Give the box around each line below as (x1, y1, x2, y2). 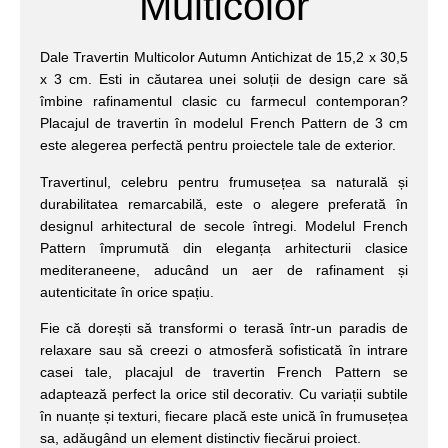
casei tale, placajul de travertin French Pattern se (40, 363, 408, 380)
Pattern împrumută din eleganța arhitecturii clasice (40, 239, 408, 256)
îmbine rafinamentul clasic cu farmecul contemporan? (40, 93, 408, 110)
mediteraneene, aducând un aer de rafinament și (40, 261, 408, 278)
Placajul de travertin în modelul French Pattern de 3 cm (40, 115, 408, 132)
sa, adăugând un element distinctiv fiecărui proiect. (40, 429, 361, 446)
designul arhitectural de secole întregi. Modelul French (40, 217, 408, 234)
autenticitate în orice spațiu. (40, 283, 214, 300)
